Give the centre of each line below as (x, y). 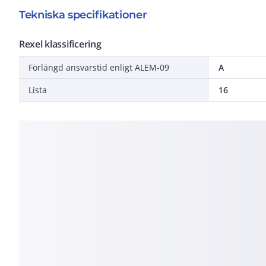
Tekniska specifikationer (83, 15)
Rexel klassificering (60, 44)
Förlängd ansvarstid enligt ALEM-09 (99, 67)
